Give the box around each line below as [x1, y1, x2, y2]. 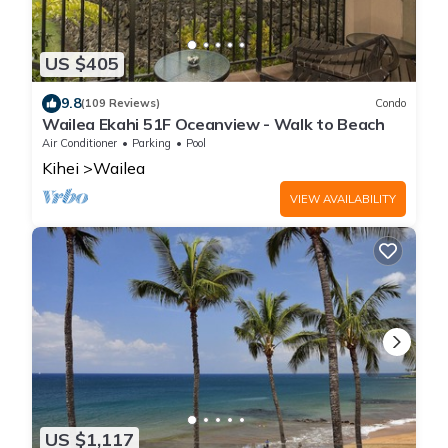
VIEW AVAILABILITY [290, 191, 396, 206]
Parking [132, 135, 171, 150]
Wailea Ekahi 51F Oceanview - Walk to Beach [42, 113, 385, 134]
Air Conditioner [42, 135, 117, 150]
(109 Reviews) [81, 96, 160, 111]
